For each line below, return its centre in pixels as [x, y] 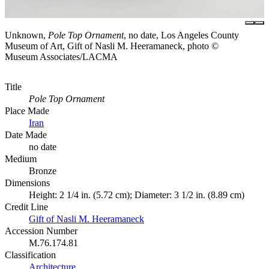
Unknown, [26, 35]
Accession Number [41, 231]
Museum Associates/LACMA [61, 56]
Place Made [27, 110]
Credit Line [26, 207]
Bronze [43, 171]
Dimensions [27, 183]
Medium [21, 159]
